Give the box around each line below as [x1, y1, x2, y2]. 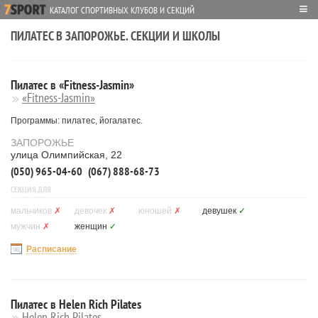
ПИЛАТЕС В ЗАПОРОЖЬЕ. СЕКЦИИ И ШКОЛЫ [11, 28, 220, 44]
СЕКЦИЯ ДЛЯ [11, 184, 51, 194]
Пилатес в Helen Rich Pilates [11, 296, 141, 312]
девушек [202, 206, 236, 216]
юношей [138, 206, 172, 216]
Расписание [26, 244, 77, 254]
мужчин [11, 221, 40, 231]
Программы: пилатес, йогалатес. [11, 116, 143, 126]
